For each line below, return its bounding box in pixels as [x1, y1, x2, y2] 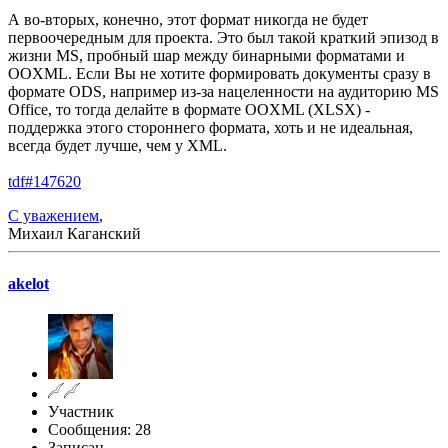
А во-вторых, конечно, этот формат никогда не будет [8, 11, 368, 29]
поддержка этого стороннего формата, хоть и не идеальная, [8, 119, 413, 137]
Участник [48, 402, 114, 420]
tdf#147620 [8, 173, 81, 191]
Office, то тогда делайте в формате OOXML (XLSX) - [8, 101, 370, 119]
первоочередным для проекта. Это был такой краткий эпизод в [8, 29, 439, 47]
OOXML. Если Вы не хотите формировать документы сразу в [8, 65, 431, 83]
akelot [8, 274, 49, 292]
